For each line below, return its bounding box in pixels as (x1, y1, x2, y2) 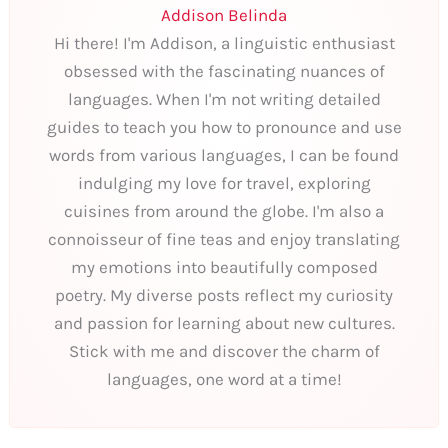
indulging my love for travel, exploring (77, 172, 371, 193)
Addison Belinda (161, 4, 287, 25)
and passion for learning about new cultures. (53, 312, 395, 333)
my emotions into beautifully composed (70, 256, 378, 277)
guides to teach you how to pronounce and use (46, 116, 402, 137)
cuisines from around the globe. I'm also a (64, 200, 384, 221)
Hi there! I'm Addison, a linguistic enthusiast (53, 32, 395, 53)
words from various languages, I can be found (49, 144, 399, 165)
